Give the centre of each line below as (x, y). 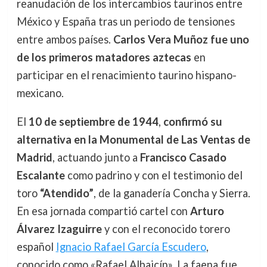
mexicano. (40, 93)
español (36, 246)
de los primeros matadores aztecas (104, 57)
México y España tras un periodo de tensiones (125, 21)
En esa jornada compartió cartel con (103, 211)
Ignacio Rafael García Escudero (131, 246)
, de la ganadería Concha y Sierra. (172, 193)
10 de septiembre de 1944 (93, 121)
